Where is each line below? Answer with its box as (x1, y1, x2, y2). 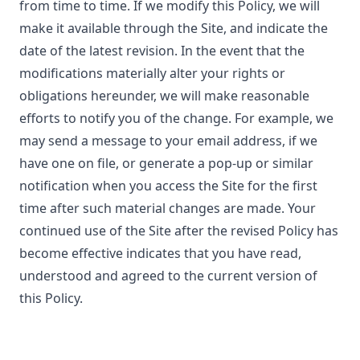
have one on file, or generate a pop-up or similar (19, 154, 313, 172)
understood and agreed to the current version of (19, 267, 317, 284)
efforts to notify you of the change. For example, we (19, 109, 333, 127)
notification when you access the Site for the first (19, 177, 317, 194)
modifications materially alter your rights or (19, 64, 285, 82)
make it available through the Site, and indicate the (19, 19, 328, 37)
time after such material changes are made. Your (19, 199, 316, 217)
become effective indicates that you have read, (19, 244, 301, 262)
